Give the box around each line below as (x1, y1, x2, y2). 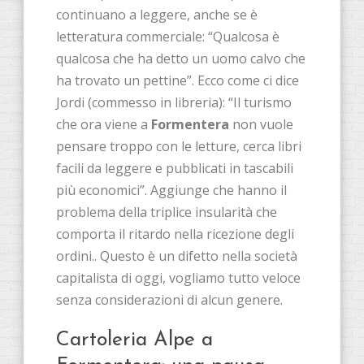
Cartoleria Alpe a (56, 329, 213, 350)
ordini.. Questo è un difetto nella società (56, 246, 297, 265)
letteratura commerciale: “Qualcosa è (56, 27, 279, 45)
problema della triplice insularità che (56, 202, 277, 221)
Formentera (148, 115, 229, 133)
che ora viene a (56, 115, 148, 133)
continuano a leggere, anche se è (56, 5, 258, 24)
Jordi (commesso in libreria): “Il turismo (56, 93, 292, 111)
